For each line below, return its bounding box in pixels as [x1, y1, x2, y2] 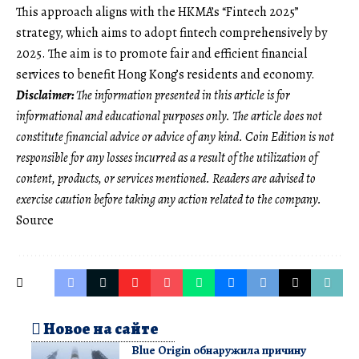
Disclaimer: [16, 87, 76, 105]
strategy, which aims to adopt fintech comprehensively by [16, 24, 327, 42]
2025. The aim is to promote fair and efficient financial [16, 45, 307, 63]
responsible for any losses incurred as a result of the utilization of [16, 149, 317, 167]
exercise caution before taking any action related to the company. [16, 191, 321, 209]
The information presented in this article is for [76, 87, 290, 105]
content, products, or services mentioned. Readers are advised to [16, 170, 316, 188]
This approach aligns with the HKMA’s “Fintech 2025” [16, 3, 299, 22]
